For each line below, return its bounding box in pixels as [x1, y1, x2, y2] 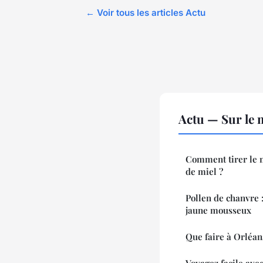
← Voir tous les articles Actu [86, 6, 205, 18]
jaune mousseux [186, 204, 251, 216]
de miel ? [186, 165, 223, 177]
